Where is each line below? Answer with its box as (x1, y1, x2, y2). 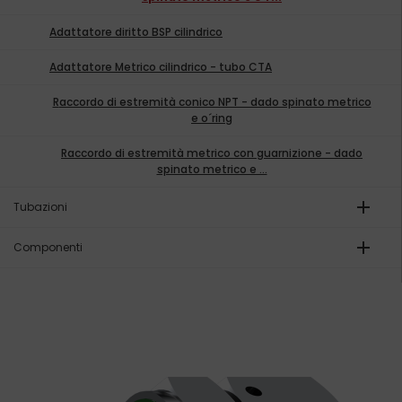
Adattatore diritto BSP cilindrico (57, 24, 223, 39)
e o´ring (191, 110, 232, 126)
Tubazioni (13, 199, 67, 214)
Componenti (13, 240, 83, 255)
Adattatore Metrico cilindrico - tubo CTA (57, 59, 272, 74)
